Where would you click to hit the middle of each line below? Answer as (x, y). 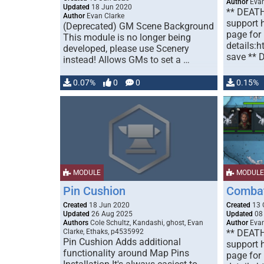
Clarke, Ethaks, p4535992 (103, 232)
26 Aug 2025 (111, 214)
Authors (76, 223)
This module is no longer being (127, 37)
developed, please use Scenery (126, 49)
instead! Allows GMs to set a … (126, 60)
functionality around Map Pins (126, 253)
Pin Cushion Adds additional (122, 242)
